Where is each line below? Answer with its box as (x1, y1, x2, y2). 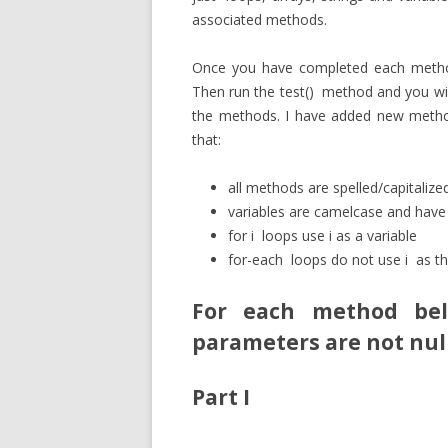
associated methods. (192, 10, 327, 29)
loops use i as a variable (254, 226, 417, 245)
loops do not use (283, 250, 405, 269)
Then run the (192, 82, 280, 101)
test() (279, 82, 318, 101)
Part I (192, 383, 250, 411)
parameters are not (192, 328, 409, 356)
